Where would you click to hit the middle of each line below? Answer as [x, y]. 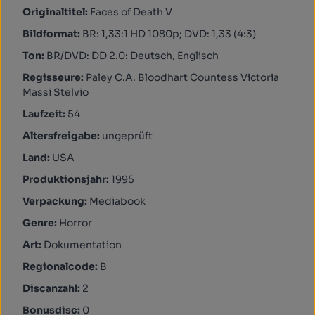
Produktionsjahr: [67, 179]
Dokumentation [83, 245]
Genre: [41, 223]
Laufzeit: [45, 114]
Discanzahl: [52, 288]
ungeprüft [127, 136]
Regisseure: [54, 77]
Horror [76, 223]
